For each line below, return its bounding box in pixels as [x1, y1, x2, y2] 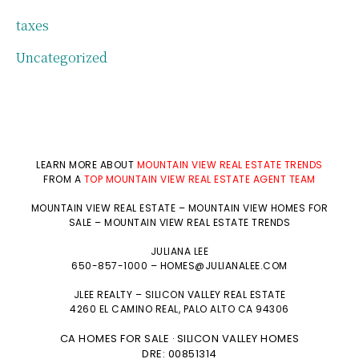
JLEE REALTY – [73, 287, 145, 301]
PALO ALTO [183, 301, 236, 316]
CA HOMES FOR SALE [59, 330, 169, 346]
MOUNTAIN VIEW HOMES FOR [188, 200, 329, 215]
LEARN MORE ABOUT [36, 157, 137, 171]
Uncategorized [16, 47, 107, 67]
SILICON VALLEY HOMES [176, 330, 300, 346]
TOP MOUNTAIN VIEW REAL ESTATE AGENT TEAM [83, 171, 316, 186]
